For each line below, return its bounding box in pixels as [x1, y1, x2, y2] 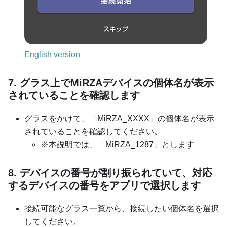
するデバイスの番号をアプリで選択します [8, 179, 201, 191]
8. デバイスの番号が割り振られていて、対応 [8, 167, 212, 178]
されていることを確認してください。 [24, 127, 162, 136]
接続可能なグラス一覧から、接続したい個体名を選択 [24, 204, 219, 213]
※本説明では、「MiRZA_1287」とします [41, 140, 194, 149]
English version [24, 50, 80, 59]
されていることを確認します [8, 89, 140, 101]
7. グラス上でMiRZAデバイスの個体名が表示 [8, 77, 214, 88]
